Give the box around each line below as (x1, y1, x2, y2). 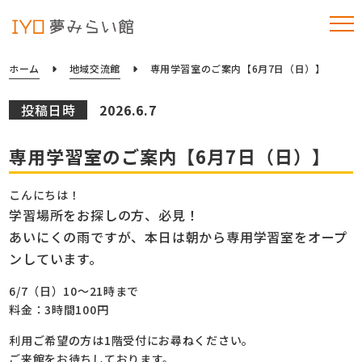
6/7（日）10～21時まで (9, 283, 140, 299)
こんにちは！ (9, 187, 81, 203)
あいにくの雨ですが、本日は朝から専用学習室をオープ (9, 227, 348, 246)
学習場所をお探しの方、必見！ (9, 205, 200, 225)
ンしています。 (9, 249, 103, 268)
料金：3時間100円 (9, 301, 109, 318)
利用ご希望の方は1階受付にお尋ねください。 (9, 332, 254, 348)
